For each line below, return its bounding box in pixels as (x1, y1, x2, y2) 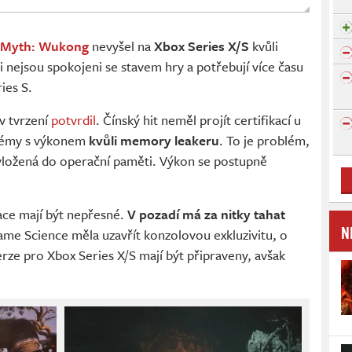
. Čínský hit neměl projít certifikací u (96, 110, 301, 130)
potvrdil (51, 110, 96, 130)
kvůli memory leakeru (89, 130, 219, 151)
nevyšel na (89, 36, 154, 57)
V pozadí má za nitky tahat (127, 204, 285, 225)
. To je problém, (219, 130, 310, 151)
